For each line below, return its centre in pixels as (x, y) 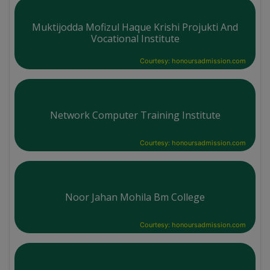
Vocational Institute (135, 38)
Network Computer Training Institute (135, 115)
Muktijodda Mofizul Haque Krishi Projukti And (135, 27)
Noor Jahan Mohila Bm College (135, 197)
